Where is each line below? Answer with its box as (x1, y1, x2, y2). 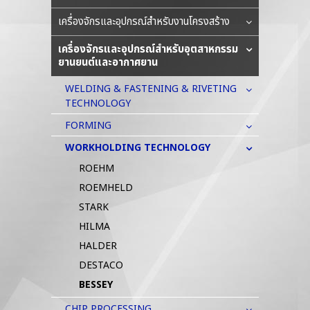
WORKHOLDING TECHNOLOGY (65, 140, 210, 156)
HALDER (79, 239, 117, 254)
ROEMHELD (79, 181, 133, 196)
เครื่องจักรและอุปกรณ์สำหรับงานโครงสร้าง (58, 14, 230, 30)
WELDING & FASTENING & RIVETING (65, 82, 237, 97)
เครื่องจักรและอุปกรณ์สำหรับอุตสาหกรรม (58, 42, 238, 58)
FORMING (65, 118, 111, 134)
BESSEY (79, 277, 113, 293)
